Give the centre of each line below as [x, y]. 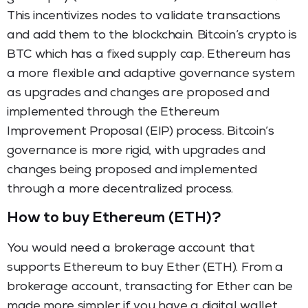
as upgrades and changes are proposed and [138, 93]
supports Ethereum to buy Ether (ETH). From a [145, 268]
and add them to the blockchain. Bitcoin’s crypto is [152, 35]
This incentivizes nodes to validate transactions [144, 16]
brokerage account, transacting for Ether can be [150, 287]
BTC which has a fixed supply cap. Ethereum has [149, 55]
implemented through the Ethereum [113, 112]
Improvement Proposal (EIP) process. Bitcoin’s [141, 132]
